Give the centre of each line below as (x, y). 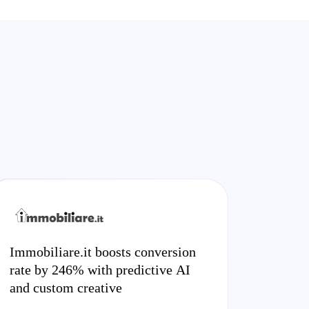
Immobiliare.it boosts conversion (103, 252)
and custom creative (66, 288)
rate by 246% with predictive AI (100, 270)
